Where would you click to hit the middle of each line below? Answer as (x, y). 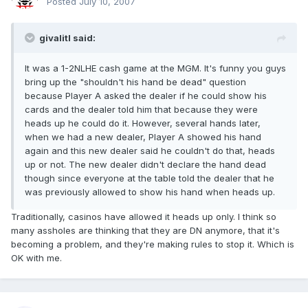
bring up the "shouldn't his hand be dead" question (135, 82)
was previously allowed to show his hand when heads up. (150, 192)
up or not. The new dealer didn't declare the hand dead (145, 165)
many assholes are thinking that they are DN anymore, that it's (145, 231)
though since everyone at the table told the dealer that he (150, 178)
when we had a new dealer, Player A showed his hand (143, 137)
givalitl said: (67, 38)
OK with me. (36, 258)
